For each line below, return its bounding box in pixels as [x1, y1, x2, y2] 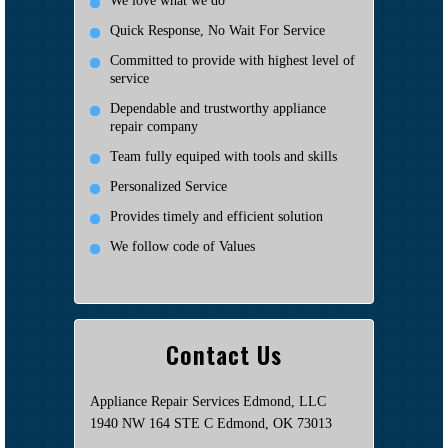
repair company [110, 118, 198, 134]
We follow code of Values [110, 238, 255, 254]
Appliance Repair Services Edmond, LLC [90, 393, 326, 409]
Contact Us [166, 335, 282, 372]
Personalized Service [110, 178, 227, 194]
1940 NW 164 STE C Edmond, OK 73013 [90, 415, 332, 431]
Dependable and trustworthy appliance [110, 100, 326, 116]
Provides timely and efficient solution [110, 208, 323, 224]
